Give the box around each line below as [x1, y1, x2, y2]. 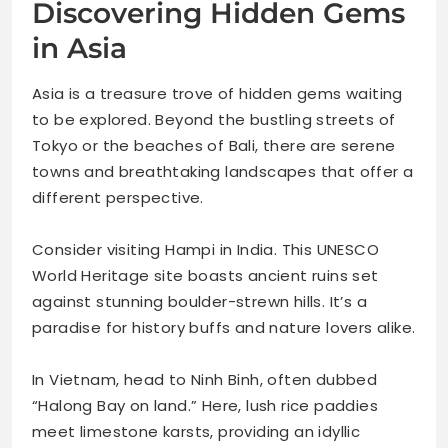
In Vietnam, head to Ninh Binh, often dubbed [32, 369, 378, 391]
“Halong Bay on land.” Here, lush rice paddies [32, 395, 378, 417]
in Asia [32, 31, 127, 66]
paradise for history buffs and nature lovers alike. [32, 317, 416, 339]
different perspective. [32, 187, 204, 209]
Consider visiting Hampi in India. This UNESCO [32, 239, 379, 261]
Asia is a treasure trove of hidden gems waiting [32, 83, 403, 105]
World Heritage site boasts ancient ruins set [32, 265, 379, 287]
